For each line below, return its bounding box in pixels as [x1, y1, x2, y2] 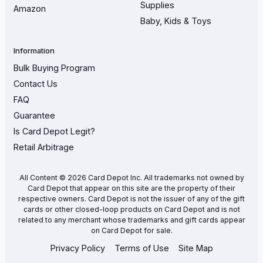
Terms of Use [114, 243, 169, 253]
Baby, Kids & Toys [140, 15, 211, 26]
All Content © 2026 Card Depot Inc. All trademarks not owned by [19, 173, 244, 182]
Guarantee [14, 110, 55, 120]
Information [14, 45, 55, 55]
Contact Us [14, 78, 58, 89]
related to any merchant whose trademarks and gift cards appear [18, 215, 245, 224]
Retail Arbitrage [14, 141, 74, 152]
